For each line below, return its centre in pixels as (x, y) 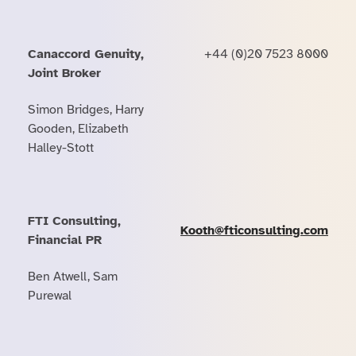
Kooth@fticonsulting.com (254, 230)
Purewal (50, 296)
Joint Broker (64, 73)
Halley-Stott (61, 148)
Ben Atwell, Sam (73, 277)
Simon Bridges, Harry (86, 110)
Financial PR (65, 240)
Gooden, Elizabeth (78, 129)
